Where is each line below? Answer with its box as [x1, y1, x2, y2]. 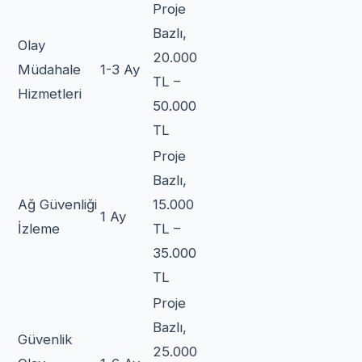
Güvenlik [18, 330, 73, 347]
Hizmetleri [18, 85, 82, 102]
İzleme [18, 220, 60, 237]
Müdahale [18, 61, 81, 78]
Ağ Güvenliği [18, 196, 97, 213]
